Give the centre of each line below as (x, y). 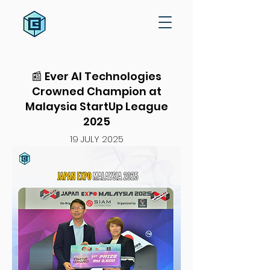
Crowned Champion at (96, 91)
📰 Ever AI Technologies (96, 76)
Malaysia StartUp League (96, 106)
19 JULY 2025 (96, 139)
